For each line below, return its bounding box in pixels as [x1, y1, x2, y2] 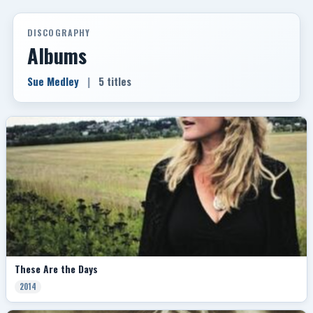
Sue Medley [27, 73, 79, 89]
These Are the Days [15, 262, 98, 276]
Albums [27, 41, 87, 70]
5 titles [99, 73, 131, 89]
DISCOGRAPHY [27, 27, 91, 38]
